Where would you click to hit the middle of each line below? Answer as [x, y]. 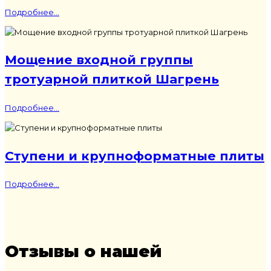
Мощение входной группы [99, 60]
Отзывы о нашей [83, 251]
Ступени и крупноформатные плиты [135, 155]
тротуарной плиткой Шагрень [112, 79]
